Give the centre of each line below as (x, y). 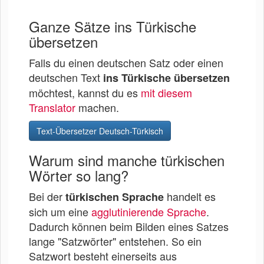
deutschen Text (66, 77)
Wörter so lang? (79, 175)
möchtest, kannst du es (85, 92)
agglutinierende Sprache (149, 211)
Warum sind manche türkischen (127, 160)
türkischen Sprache (115, 197)
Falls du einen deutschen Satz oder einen (126, 62)
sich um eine (60, 211)
